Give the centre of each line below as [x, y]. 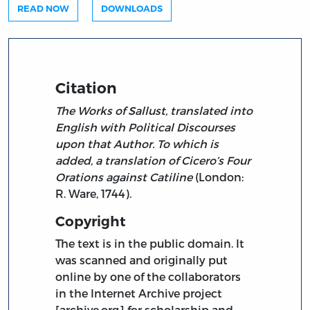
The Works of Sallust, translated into [154, 110]
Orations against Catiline [124, 176]
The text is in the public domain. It [150, 243]
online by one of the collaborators [148, 276]
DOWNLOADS [132, 9]
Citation [86, 88]
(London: [218, 176]
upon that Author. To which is [137, 143]
